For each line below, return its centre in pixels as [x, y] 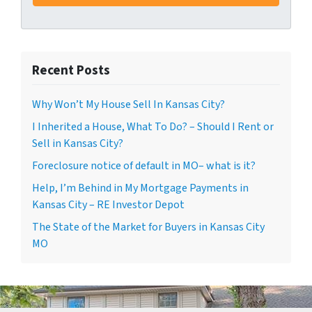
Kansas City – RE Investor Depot [108, 205]
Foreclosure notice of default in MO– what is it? [144, 166]
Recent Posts [71, 70]
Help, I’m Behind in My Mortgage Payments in [140, 188]
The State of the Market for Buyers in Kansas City [148, 227]
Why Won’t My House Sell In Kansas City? [128, 104]
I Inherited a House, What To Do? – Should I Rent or [153, 127]
